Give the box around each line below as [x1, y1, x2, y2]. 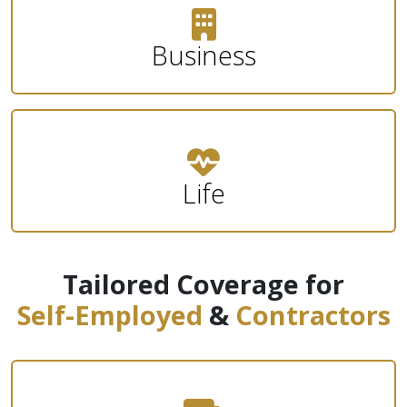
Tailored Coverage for [63, 265, 344, 302]
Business [151, 36, 256, 73]
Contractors [234, 296, 391, 333]
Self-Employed [16, 296, 203, 333]
